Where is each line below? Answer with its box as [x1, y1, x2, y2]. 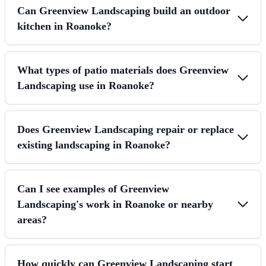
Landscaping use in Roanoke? [17, 79, 154, 91]
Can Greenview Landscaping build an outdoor [17, 4, 230, 17]
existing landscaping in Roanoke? [17, 138, 170, 151]
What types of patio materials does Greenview [17, 64, 229, 76]
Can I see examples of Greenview [17, 182, 169, 195]
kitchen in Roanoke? [17, 20, 112, 32]
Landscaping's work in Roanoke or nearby [17, 198, 213, 210]
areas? [17, 213, 47, 226]
